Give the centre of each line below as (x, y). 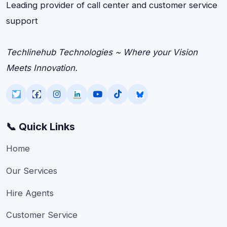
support (22, 21)
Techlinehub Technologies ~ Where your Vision (102, 52)
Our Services (32, 171)
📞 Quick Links (41, 127)
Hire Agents (30, 193)
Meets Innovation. (42, 68)
